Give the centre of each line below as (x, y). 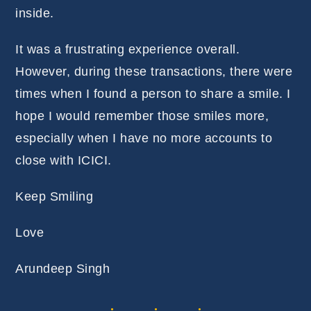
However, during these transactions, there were (154, 71)
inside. (35, 13)
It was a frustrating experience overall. (128, 49)
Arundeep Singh (63, 268)
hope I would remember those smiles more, (142, 116)
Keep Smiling (54, 196)
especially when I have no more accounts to (144, 138)
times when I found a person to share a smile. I (153, 93)
